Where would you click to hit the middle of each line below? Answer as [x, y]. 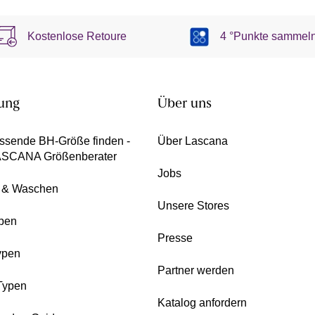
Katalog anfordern [202, 303]
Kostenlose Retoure [77, 37]
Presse [175, 238]
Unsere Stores [193, 206]
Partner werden [196, 271]
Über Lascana [193, 141]
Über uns [185, 105]
